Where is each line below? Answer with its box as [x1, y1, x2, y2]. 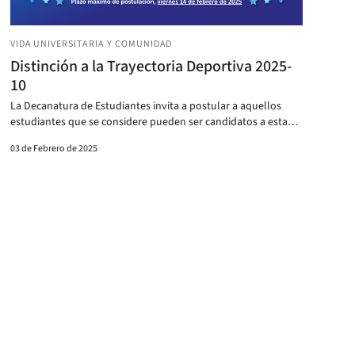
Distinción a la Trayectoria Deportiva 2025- [10, 55, 292, 78]
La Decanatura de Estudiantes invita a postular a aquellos [10, 98, 281, 115]
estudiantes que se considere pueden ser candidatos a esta [10, 114, 288, 131]
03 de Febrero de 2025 [10, 142, 97, 156]
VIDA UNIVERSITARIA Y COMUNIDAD [10, 37, 173, 52]
